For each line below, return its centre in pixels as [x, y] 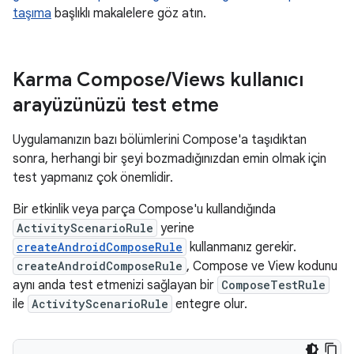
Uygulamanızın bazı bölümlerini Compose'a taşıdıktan [160, 140]
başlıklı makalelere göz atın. [129, 13]
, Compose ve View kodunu [262, 266]
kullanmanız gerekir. [241, 247]
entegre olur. [210, 304]
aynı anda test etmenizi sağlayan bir [115, 285]
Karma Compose [89, 80]
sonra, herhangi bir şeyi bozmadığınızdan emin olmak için [169, 159]
